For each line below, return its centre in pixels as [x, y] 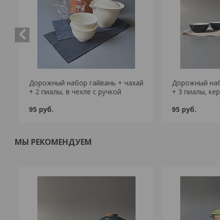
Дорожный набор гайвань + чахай [86, 83]
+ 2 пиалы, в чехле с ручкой [75, 92]
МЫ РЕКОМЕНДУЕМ [53, 142]
